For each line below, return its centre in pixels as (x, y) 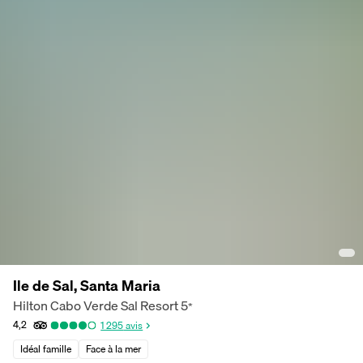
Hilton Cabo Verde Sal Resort (96, 306)
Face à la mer (113, 349)
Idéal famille (46, 349)
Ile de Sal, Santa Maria (87, 286)
